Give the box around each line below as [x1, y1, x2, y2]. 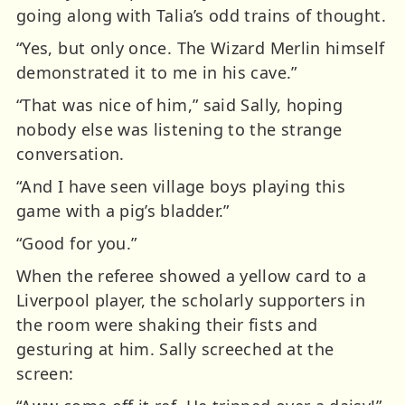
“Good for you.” [16, 232, 137, 255]
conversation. [16, 143, 125, 165]
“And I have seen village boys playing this [16, 175, 346, 198]
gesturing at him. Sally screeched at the [16, 338, 334, 361]
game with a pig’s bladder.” [16, 200, 230, 222]
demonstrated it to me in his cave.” [16, 61, 297, 84]
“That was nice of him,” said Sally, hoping [16, 94, 344, 117]
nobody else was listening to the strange [16, 118, 343, 141]
